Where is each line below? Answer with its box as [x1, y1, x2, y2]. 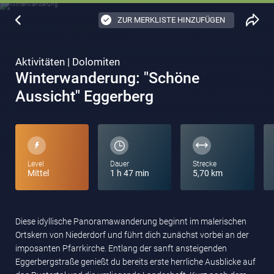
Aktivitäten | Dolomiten [15, 56, 120, 68]
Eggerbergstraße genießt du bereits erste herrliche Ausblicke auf [15, 257, 256, 267]
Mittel [28, 168, 49, 178]
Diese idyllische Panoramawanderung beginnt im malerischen [15, 217, 246, 226]
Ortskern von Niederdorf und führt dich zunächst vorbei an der [15, 230, 249, 240]
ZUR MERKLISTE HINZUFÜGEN [117, 15, 225, 24]
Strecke [193, 160, 217, 168]
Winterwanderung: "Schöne [15, 69, 199, 87]
